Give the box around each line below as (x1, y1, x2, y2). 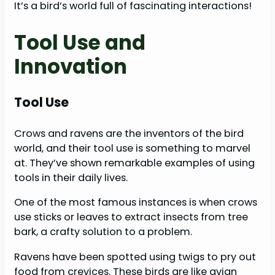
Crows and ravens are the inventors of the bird (14, 126, 244, 141)
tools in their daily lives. (14, 171, 131, 185)
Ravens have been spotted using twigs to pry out (14, 249, 257, 264)
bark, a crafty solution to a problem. (14, 225, 195, 239)
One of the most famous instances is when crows (14, 195, 258, 210)
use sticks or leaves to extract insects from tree (14, 210, 249, 225)
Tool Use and (14, 28, 146, 56)
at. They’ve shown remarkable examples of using (14, 156, 255, 171)
